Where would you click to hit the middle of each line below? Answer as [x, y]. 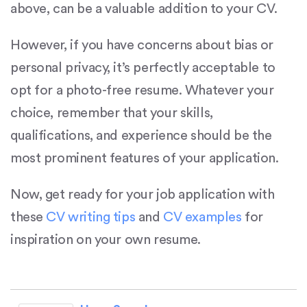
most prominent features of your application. [145, 158]
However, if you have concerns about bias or [142, 45]
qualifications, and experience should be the [141, 135]
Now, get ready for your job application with [143, 194]
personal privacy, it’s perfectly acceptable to [143, 67]
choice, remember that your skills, [112, 113]
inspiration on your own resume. [106, 240]
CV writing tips [91, 217]
